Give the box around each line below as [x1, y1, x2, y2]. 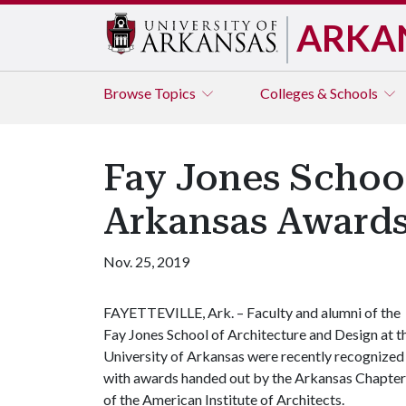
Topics [154, 84, 198, 101]
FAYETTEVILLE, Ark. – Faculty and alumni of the [103, 304, 401, 321]
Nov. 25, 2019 [103, 253, 189, 270]
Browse [103, 84, 154, 101]
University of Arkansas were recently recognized [103, 347, 404, 364]
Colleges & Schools [260, 84, 381, 101]
